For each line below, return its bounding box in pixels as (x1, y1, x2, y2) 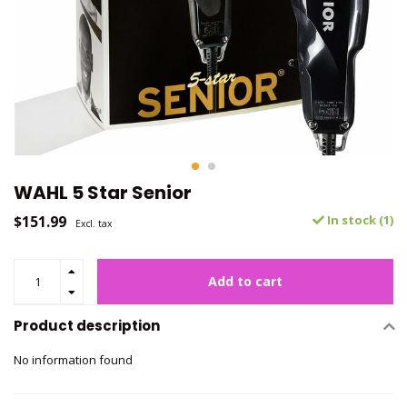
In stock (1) (324, 212, 393, 228)
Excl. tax (75, 217, 112, 230)
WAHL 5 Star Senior (14, 180, 192, 205)
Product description (14, 316, 160, 335)
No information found (14, 352, 133, 368)
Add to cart (208, 273, 283, 290)
